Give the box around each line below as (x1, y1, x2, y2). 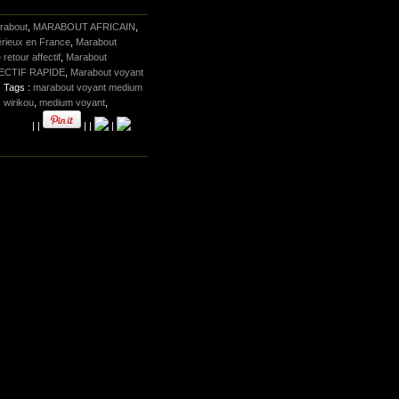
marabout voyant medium (33, 82, 142, 94)
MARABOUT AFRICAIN (33, 21, 135, 33)
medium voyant (39, 97, 105, 109)
